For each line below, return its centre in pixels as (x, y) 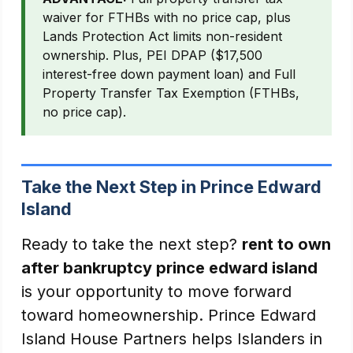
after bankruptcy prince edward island (169, 268)
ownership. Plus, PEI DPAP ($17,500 (152, 55)
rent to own (286, 244)
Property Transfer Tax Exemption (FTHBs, (171, 93)
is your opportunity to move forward (156, 292)
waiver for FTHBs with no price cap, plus (167, 17)
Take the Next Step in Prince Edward (171, 187)
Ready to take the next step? (132, 244)
